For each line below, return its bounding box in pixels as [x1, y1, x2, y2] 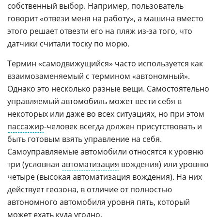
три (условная [7, 159, 62, 170]
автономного [7, 197, 60, 208]
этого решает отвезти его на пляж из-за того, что [7, 26, 192, 37]
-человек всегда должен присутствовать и [44, 121, 202, 132]
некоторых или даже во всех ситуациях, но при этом [7, 108, 204, 120]
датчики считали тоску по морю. [7, 38, 129, 49]
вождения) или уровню [119, 159, 208, 170]
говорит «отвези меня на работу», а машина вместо [7, 13, 203, 24]
